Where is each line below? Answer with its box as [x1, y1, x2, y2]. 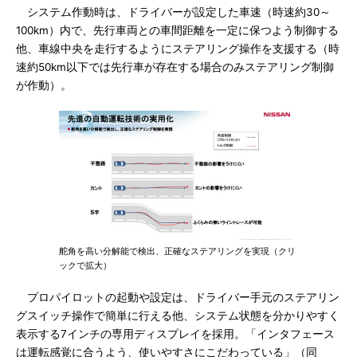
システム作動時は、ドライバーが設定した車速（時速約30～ [16, 6, 331, 18]
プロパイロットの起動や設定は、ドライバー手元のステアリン [16, 291, 339, 304]
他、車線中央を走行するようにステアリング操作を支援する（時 [16, 42, 339, 55]
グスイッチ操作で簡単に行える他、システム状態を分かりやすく [16, 309, 339, 322]
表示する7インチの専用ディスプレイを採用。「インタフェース [16, 328, 335, 340]
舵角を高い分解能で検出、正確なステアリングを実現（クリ [59, 245, 296, 257]
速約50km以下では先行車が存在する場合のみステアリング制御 [16, 61, 334, 73]
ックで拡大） [59, 260, 112, 271]
